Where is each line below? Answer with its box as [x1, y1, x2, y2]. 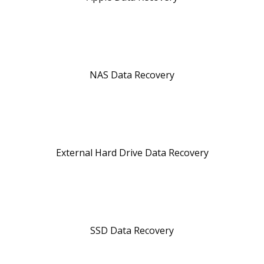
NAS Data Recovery [90, 68, 174, 81]
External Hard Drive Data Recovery [55, 146, 209, 159]
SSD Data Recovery [90, 223, 174, 237]
